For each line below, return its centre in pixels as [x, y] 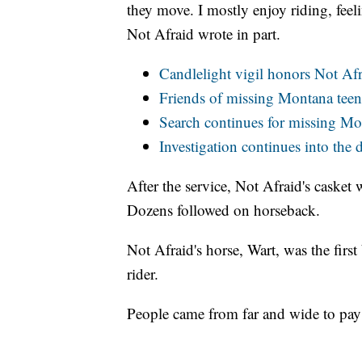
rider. [143, 273]
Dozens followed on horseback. [223, 209]
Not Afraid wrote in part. [204, 33]
